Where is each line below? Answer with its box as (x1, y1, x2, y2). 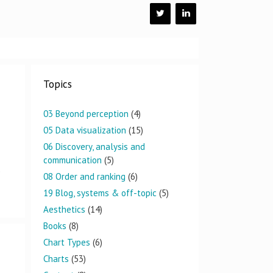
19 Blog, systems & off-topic (43, 187, 157, 199)
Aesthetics (43, 204, 85, 215)
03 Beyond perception (43, 108, 129, 119)
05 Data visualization (43, 124, 126, 136)
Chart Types (43, 236, 90, 248)
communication (43, 154, 102, 166)
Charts (43, 253, 69, 264)
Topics (43, 77, 72, 91)
